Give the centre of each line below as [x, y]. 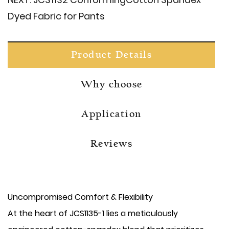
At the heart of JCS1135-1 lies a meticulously [93, 213]
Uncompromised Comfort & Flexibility [80, 197]
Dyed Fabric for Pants [56, 16]
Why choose [111, 85]
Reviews [111, 144]
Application [111, 114]
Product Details [111, 55]
